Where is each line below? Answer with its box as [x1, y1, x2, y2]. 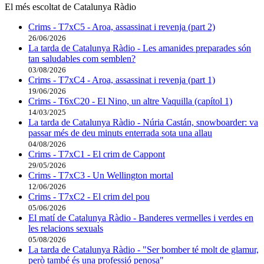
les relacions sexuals [28, 223, 103, 234]
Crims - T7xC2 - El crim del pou [28, 192, 150, 202]
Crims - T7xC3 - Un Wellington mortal [28, 170, 173, 181]
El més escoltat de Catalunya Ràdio [5, 2, 136, 12]
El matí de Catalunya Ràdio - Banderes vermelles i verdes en [28, 213, 253, 223]
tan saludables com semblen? [28, 54, 136, 64]
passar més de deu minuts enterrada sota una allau [28, 128, 212, 138]
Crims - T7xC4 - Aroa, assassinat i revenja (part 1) [28, 75, 215, 85]
